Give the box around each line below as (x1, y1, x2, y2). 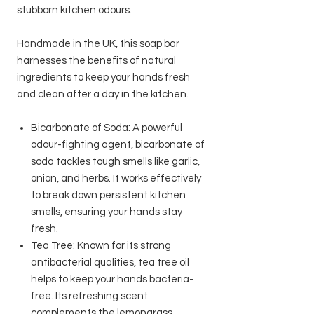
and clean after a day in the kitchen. (17, 88, 189, 100)
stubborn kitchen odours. (17, 4, 132, 15)
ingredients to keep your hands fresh (17, 71, 190, 83)
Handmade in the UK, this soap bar (17, 38, 179, 49)
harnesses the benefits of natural (17, 55, 176, 66)
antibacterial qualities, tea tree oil (31, 257, 189, 268)
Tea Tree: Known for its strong (31, 240, 171, 251)
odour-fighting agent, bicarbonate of (31, 139, 205, 150)
